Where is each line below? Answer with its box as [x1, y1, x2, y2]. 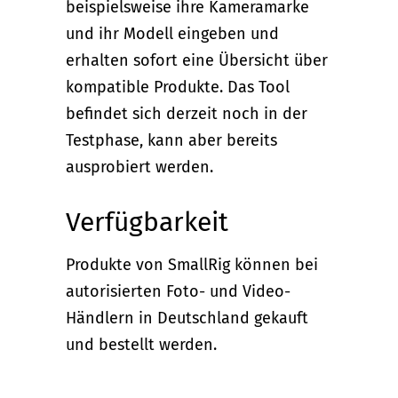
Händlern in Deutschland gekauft [66, 307, 308, 328]
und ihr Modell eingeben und [66, 23, 279, 44]
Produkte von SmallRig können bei [66, 254, 318, 275]
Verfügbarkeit [66, 205, 228, 238]
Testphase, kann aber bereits [66, 130, 277, 150]
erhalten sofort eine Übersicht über [66, 50, 328, 70]
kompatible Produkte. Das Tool [66, 76, 290, 97]
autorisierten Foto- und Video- [66, 281, 291, 301]
